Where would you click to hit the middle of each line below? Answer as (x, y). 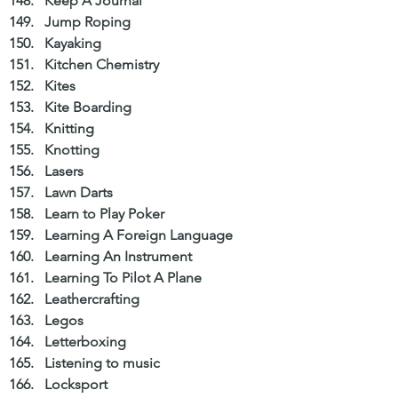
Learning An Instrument (122, 257)
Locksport (80, 385)
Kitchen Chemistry (105, 65)
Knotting (76, 150)
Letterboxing (89, 342)
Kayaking (76, 44)
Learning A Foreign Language (142, 235)
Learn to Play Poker (108, 214)
